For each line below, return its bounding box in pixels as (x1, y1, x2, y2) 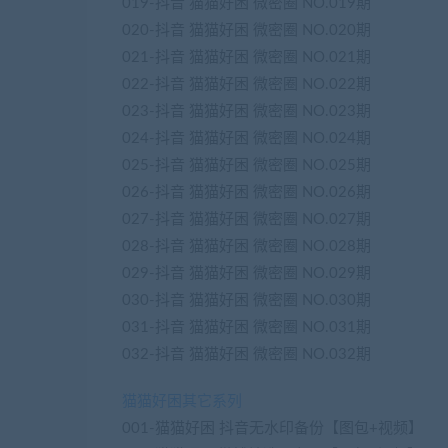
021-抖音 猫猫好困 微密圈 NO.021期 (122, 50, 371, 65)
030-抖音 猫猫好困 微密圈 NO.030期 (122, 293, 371, 308)
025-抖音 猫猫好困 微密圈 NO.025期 (122, 158, 371, 173)
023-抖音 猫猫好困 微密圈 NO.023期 (122, 104, 371, 119)
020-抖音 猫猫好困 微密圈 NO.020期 (122, 23, 371, 38)
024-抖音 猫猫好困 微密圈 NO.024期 (122, 131, 371, 146)
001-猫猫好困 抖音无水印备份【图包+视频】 (122, 421, 423, 436)
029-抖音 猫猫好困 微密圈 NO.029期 (122, 266, 371, 281)
